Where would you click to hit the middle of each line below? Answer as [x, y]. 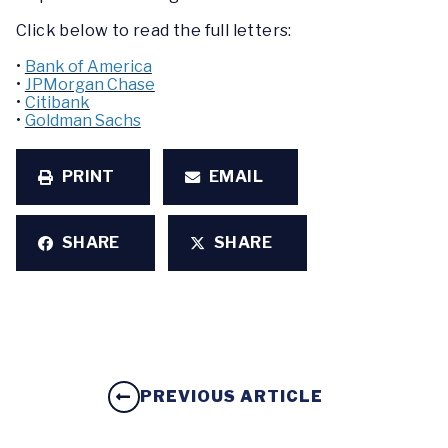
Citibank [57, 102]
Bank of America [88, 66]
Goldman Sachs [82, 120]
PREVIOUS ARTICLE [231, 397]
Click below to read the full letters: [154, 30]
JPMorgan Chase [89, 84]
